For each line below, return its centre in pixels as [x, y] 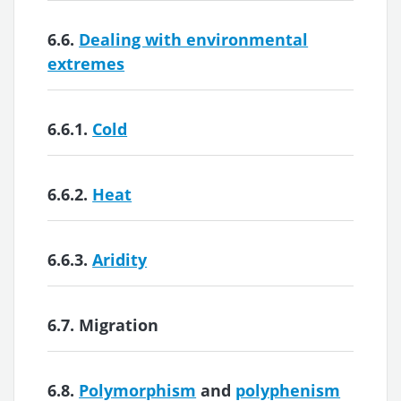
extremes [86, 63]
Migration [119, 324]
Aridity [120, 259]
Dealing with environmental [194, 39]
